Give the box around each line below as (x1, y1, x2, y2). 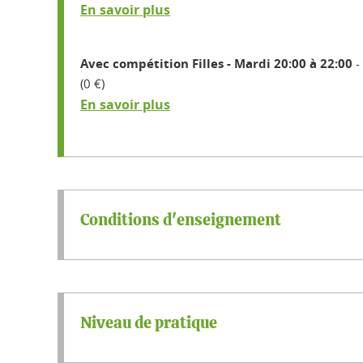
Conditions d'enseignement (80, 211, 281, 228)
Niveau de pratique (80, 314, 217, 331)
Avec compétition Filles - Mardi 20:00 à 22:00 (80, 54, 352, 72)
